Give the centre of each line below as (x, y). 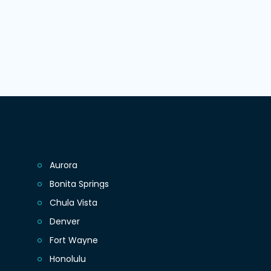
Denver (65, 222)
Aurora (64, 165)
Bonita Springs (80, 184)
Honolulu (68, 259)
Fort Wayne (74, 240)
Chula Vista (74, 203)
